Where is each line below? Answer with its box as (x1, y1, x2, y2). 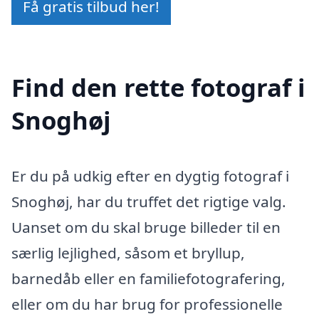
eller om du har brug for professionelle (11, 293, 283, 314)
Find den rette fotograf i (11, 70, 305, 104)
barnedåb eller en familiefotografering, (11, 268, 286, 288)
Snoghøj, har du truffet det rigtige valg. (11, 191, 286, 211)
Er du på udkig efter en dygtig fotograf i (11, 165, 289, 186)
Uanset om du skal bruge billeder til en (11, 216, 281, 237)
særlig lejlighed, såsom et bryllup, (11, 242, 245, 263)
